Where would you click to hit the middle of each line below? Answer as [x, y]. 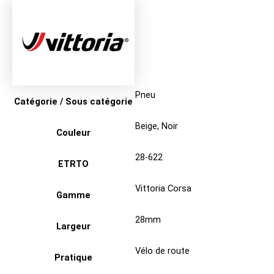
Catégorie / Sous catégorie [73, 102]
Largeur [73, 227]
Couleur [73, 133]
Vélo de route [162, 251]
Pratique [73, 258]
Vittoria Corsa [163, 189]
